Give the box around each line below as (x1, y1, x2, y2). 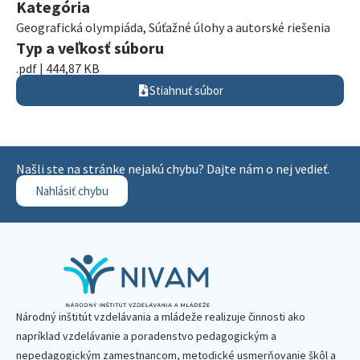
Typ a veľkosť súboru (16, 38, 164, 58)
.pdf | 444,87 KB (16, 60, 100, 76)
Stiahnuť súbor (149, 83, 223, 98)
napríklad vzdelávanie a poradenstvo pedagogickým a (16, 329, 276, 343)
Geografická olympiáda (16, 19, 143, 35)
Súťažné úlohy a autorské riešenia (149, 19, 330, 35)
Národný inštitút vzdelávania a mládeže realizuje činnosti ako (16, 309, 305, 324)
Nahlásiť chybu (35, 183, 108, 198)
